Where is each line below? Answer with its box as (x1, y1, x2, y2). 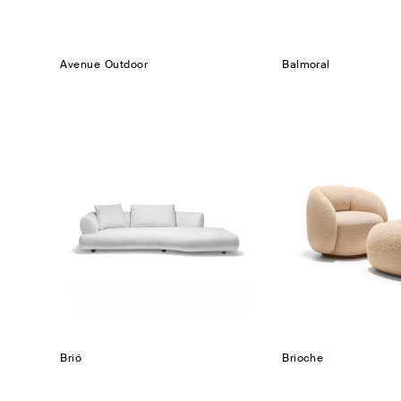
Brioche (282, 350, 324, 365)
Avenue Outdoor (60, 57, 149, 73)
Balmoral (282, 57, 330, 73)
